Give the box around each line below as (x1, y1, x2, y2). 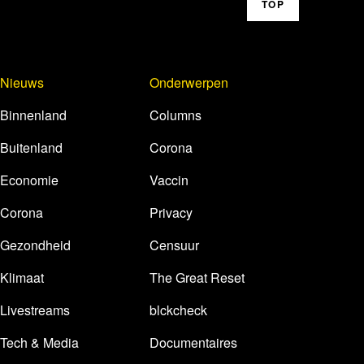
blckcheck (149, 301, 207, 319)
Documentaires (149, 333, 237, 352)
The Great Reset (149, 268, 245, 287)
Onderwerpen (149, 73, 228, 92)
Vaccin (149, 171, 188, 189)
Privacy (149, 203, 193, 222)
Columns (149, 106, 201, 124)
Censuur (149, 236, 199, 254)
